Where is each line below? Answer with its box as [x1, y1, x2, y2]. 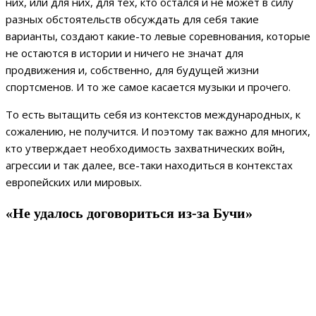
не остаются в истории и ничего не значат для [6, 45, 243, 60]
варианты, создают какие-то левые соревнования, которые [6, 28, 310, 43]
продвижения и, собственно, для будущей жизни [6, 62, 259, 77]
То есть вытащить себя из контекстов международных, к [6, 107, 300, 121]
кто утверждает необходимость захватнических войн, [6, 140, 285, 155]
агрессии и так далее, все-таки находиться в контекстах [6, 157, 293, 172]
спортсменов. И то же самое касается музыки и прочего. [6, 79, 291, 94]
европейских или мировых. [6, 174, 142, 189]
